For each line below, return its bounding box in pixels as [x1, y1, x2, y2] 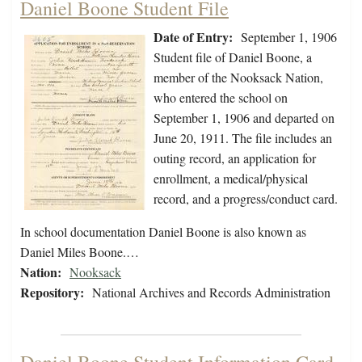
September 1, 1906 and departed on [154, 109, 335, 127]
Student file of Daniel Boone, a [154, 48, 312, 66]
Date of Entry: [154, 27, 233, 47]
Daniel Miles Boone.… [20, 243, 139, 261]
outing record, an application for [154, 149, 316, 167]
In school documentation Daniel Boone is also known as [20, 223, 306, 241]
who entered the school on [154, 89, 288, 107]
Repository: [20, 283, 84, 302]
